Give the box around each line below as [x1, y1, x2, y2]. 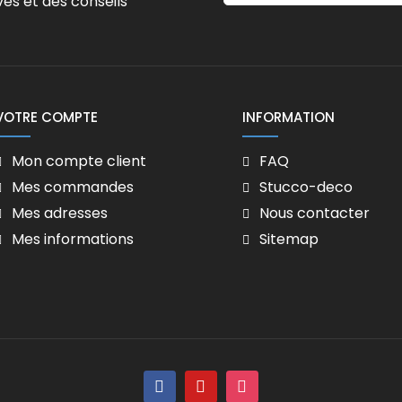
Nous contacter [259, 203, 370, 224]
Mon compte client [12, 151, 146, 172]
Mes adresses [12, 203, 108, 224]
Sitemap [259, 229, 319, 250]
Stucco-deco [259, 177, 353, 198]
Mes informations [12, 229, 134, 250]
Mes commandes [12, 177, 134, 198]
